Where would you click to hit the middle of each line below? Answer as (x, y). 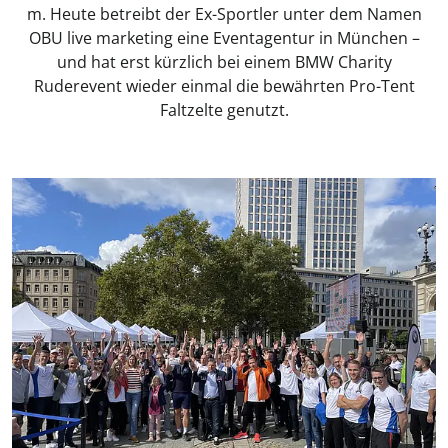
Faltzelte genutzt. (224, 110)
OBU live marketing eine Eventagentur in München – (224, 38)
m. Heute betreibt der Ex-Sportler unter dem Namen (224, 14)
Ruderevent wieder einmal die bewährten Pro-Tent (224, 86)
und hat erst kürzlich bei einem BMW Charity (224, 62)
